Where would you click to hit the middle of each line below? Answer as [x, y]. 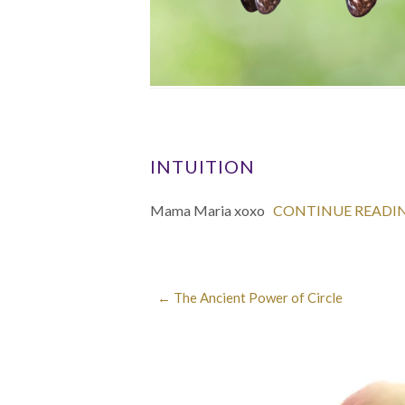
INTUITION [202, 166]
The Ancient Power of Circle [257, 297]
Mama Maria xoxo [209, 210]
